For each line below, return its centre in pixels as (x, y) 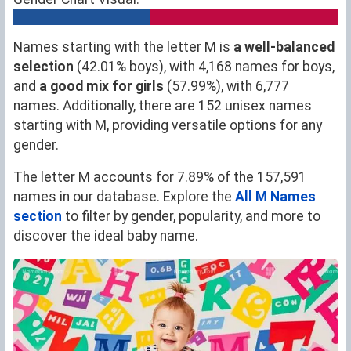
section (38, 217)
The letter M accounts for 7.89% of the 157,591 (160, 177)
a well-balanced (284, 47)
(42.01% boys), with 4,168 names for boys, (204, 67)
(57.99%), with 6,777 (226, 87)
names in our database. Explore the (124, 197)
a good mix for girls (101, 87)
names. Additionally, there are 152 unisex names (163, 106)
